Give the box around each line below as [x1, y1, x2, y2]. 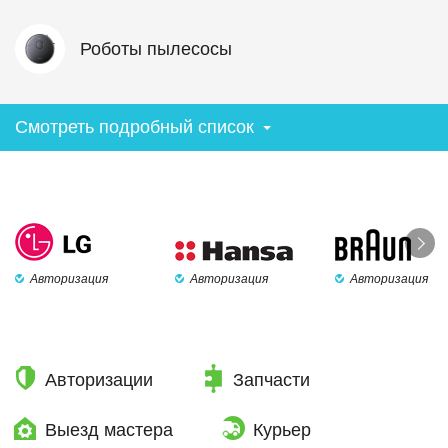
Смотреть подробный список [15, 117, 254, 137]
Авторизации [45, 370, 153, 390]
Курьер [253, 420, 311, 440]
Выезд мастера [45, 420, 173, 440]
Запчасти [233, 370, 310, 390]
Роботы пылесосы [80, 38, 232, 59]
